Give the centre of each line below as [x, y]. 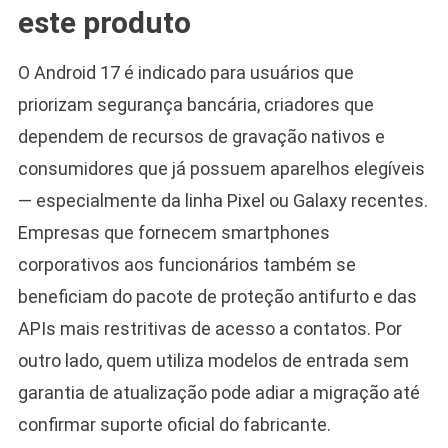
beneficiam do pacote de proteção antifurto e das [217, 296]
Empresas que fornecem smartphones [173, 232]
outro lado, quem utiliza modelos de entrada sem [213, 360]
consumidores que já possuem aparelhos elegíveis [221, 168]
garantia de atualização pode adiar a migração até [218, 392]
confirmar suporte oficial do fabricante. [174, 424]
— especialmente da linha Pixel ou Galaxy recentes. [222, 200]
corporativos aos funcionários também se [186, 264]
